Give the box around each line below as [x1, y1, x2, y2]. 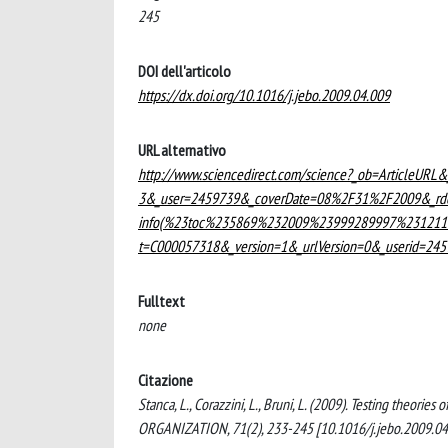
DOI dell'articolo [138, 61, 231, 81]
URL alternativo [138, 140, 226, 160]
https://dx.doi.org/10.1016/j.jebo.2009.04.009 [138, 85, 390, 105]
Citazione [138, 370, 193, 390]
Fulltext [138, 291, 185, 311]
